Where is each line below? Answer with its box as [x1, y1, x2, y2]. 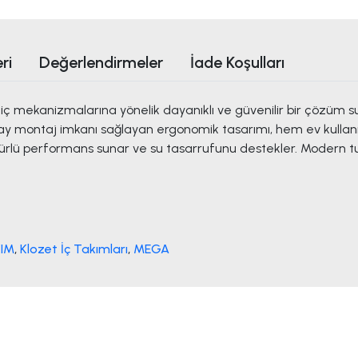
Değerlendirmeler [39, 53, 163, 73]
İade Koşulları [190, 53, 284, 73]
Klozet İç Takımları [20, 241, 128, 257]
